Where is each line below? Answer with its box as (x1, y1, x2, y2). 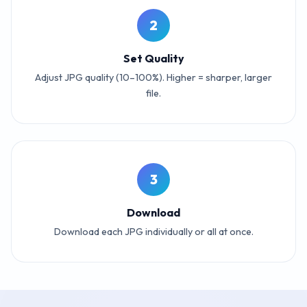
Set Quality (123, 51, 184, 65)
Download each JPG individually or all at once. (53, 225, 254, 238)
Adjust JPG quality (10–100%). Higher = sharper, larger (35, 71, 272, 84)
